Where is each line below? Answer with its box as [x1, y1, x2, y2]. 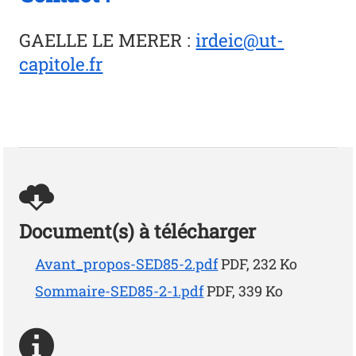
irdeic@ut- [195, 27, 284, 52]
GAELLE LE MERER [19, 27, 183, 52]
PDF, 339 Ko [207, 281, 284, 300]
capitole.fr [19, 51, 103, 75]
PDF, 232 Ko [221, 253, 298, 273]
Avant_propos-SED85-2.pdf [35, 253, 219, 273]
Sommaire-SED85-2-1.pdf [35, 281, 204, 300]
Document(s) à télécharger [19, 218, 257, 244]
